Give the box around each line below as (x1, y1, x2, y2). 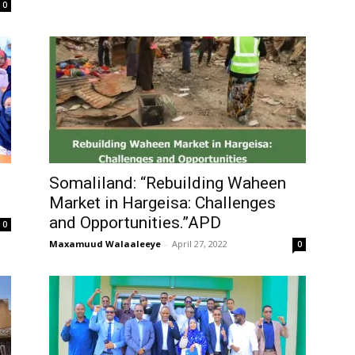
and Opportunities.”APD (49, 212, 221, 232)
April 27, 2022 (172, 237, 227, 250)
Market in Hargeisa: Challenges (49, 193, 276, 212)
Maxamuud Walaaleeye (49, 237, 161, 250)
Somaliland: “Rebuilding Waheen (49, 173, 286, 193)
